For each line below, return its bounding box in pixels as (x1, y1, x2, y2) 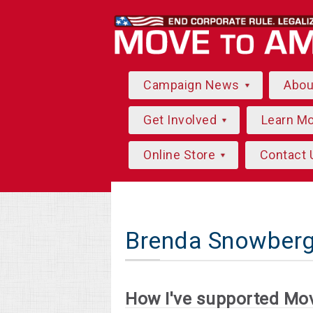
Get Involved (143, 112, 220, 127)
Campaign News (143, 78, 242, 92)
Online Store (143, 147, 219, 162)
